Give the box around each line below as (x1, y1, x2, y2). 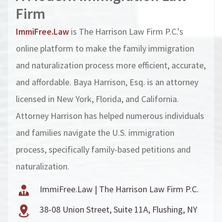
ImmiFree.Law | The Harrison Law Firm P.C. (40, 183, 199, 195)
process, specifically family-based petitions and (16, 144, 191, 156)
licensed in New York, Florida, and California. (16, 93, 179, 105)
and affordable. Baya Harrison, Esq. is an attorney (16, 76, 198, 88)
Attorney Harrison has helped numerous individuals (16, 110, 204, 122)
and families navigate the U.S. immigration (16, 127, 174, 139)
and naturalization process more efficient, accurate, (16, 59, 206, 71)
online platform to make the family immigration (16, 43, 194, 55)
